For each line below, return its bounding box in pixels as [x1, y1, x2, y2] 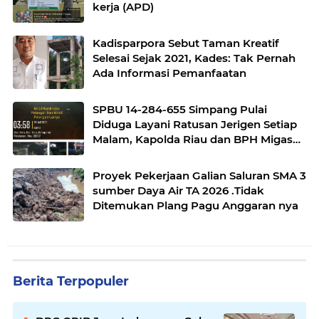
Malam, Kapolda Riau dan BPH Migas [93, 132, 293, 147]
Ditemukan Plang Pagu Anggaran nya [93, 199, 298, 213]
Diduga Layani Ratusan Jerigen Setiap [93, 117, 297, 132]
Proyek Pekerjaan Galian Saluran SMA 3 [93, 169, 306, 183]
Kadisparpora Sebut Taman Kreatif [93, 36, 279, 51]
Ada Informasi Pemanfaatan [93, 66, 246, 80]
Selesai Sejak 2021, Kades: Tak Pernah [93, 51, 296, 66]
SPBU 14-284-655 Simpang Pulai [93, 103, 267, 117]
